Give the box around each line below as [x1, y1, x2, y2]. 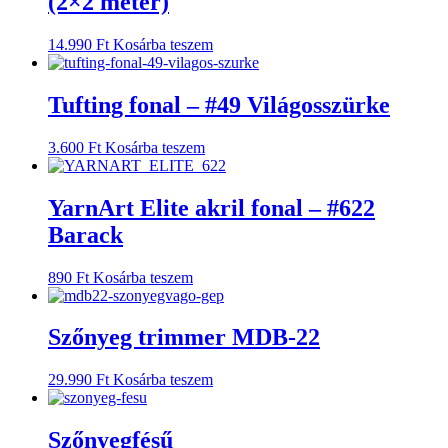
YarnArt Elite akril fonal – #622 [48, 194, 375, 221]
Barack [48, 221, 123, 248]
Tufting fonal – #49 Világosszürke [48, 91, 390, 118]
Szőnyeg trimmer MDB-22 [48, 324, 320, 351]
